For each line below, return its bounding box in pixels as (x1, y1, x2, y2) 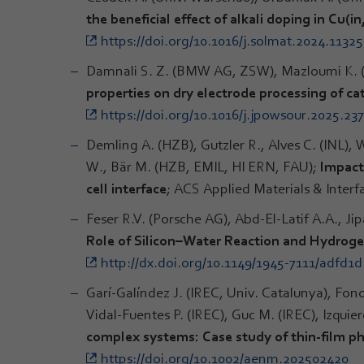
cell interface (86, 180, 167, 197)
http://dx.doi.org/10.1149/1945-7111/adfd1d (101, 253, 362, 271)
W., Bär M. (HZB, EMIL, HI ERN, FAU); (86, 158, 320, 175)
